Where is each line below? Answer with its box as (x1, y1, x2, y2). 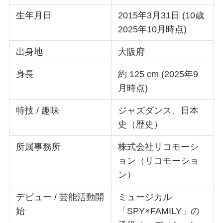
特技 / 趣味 (16, 105, 60, 115)
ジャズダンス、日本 (118, 105, 199, 115)
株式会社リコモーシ (118, 141, 199, 152)
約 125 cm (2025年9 (118, 69, 199, 79)
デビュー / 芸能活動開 (16, 192, 105, 202)
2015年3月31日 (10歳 (118, 10, 205, 20)
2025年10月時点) (118, 24, 187, 34)
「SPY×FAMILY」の (118, 206, 200, 216)
